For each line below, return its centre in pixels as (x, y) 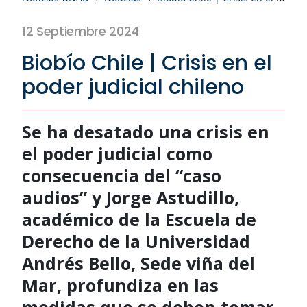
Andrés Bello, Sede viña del (138, 263)
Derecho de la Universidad (136, 241)
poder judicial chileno (133, 87)
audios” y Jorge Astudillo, (131, 197)
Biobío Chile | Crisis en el (147, 63)
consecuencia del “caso (122, 175)
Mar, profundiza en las (120, 285)
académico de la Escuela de (139, 219)
